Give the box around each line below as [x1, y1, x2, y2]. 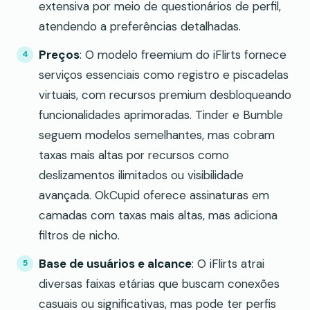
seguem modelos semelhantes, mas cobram [39, 127, 275, 143]
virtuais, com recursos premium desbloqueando [39, 86, 291, 102]
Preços [39, 46, 80, 62]
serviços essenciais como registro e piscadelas [39, 66, 289, 82]
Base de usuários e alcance [39, 255, 192, 271]
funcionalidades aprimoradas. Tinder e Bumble [39, 107, 283, 122]
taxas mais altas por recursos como [39, 147, 229, 163]
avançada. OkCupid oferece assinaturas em [39, 187, 269, 203]
